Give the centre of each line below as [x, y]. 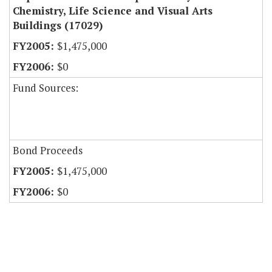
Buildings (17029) [58, 25]
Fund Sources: [46, 88]
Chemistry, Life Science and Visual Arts [113, 11]
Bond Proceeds [48, 151]
